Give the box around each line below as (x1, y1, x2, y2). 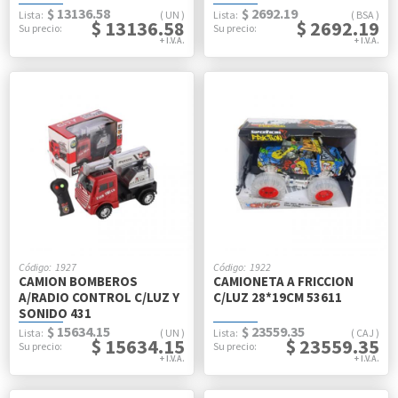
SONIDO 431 (19, 305, 92, 322)
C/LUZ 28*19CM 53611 (213, 289, 342, 306)
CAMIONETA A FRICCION (213, 273, 354, 290)
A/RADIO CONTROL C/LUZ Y (19, 289, 179, 306)
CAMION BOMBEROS (19, 273, 138, 290)
